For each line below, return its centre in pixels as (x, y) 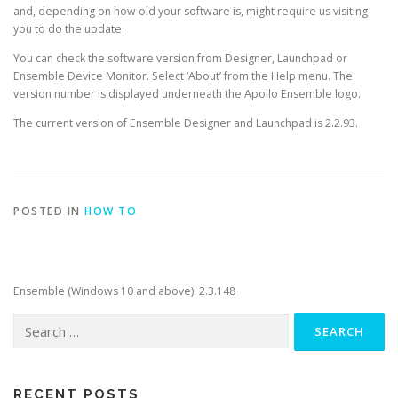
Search (30, 321)
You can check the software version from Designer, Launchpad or (180, 59)
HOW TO (111, 211)
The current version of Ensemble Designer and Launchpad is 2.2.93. (186, 123)
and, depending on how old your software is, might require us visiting (191, 11)
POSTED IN (49, 211)
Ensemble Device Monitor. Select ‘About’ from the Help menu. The (183, 76)
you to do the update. (69, 29)
